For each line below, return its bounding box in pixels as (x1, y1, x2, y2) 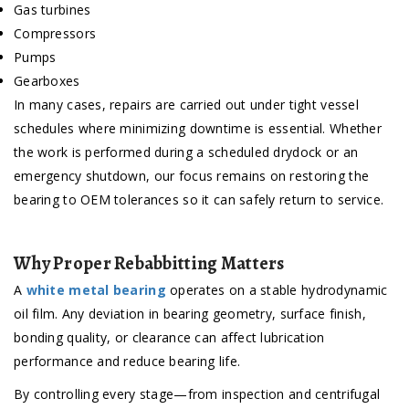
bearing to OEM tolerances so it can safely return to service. (14, 191, 384, 209)
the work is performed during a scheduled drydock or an (14, 143, 359, 162)
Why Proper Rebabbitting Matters (14, 251, 285, 277)
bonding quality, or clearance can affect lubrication (14, 329, 325, 347)
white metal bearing (26, 281, 166, 299)
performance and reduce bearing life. (14, 352, 241, 371)
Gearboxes (14, 72, 80, 90)
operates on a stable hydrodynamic (165, 281, 388, 299)
